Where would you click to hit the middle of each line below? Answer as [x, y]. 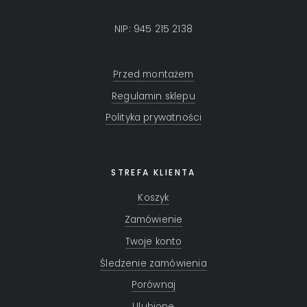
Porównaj [153, 285]
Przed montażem [153, 74]
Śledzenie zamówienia [153, 263]
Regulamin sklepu [153, 96]
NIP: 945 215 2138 [153, 29]
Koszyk [153, 198]
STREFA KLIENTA [153, 173]
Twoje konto [153, 241]
